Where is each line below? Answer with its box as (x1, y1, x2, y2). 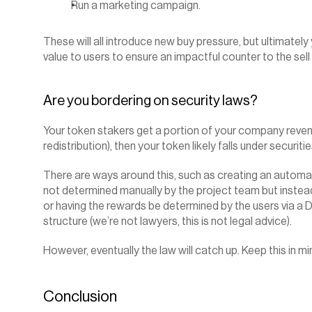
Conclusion (43, 289, 117, 304)
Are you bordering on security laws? (43, 94, 258, 108)
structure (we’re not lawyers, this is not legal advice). (43, 216, 292, 227)
